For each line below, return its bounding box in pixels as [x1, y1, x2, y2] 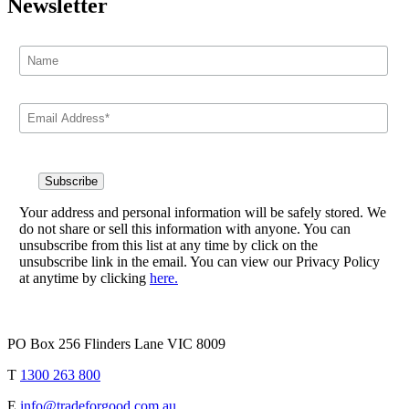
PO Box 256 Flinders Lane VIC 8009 [7, 336, 225, 352]
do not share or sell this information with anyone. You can [18, 220, 351, 236]
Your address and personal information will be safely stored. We [18, 204, 386, 220]
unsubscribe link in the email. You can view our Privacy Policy [18, 253, 380, 269]
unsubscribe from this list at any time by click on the [18, 236, 318, 253]
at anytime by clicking [18, 269, 150, 286]
